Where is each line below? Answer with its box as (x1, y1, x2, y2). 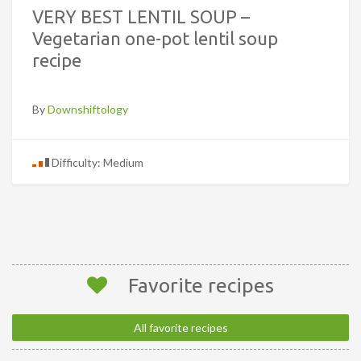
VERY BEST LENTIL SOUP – (32, 6, 250, 27)
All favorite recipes (133, 321, 228, 335)
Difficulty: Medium (49, 156, 143, 170)
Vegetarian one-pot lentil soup (32, 28, 278, 49)
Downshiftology (48, 102, 128, 117)
